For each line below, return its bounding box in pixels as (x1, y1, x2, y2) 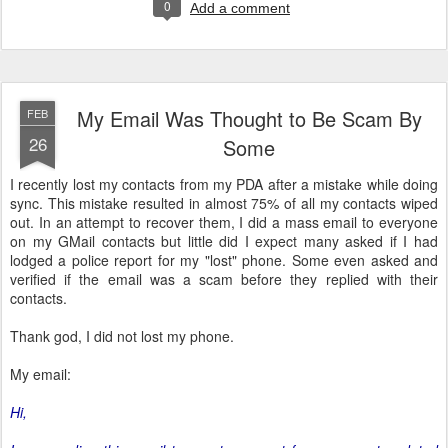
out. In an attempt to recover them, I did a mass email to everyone (10, 212, 438, 232)
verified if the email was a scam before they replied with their (10, 269, 438, 289)
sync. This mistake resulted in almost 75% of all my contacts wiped (10, 193, 438, 213)
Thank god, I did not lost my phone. (10, 326, 234, 346)
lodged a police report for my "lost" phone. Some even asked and (10, 250, 438, 270)
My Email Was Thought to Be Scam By (76, 104, 422, 133)
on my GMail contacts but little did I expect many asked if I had (10, 231, 438, 251)
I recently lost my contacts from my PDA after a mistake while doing (10, 174, 438, 194)
